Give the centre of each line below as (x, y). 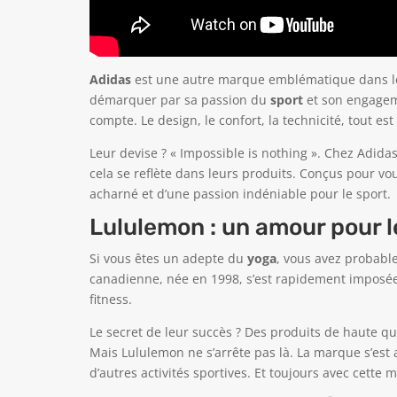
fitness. (110, 300)
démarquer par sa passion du (179, 100)
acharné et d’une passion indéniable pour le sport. (240, 194)
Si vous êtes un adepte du (168, 259)
